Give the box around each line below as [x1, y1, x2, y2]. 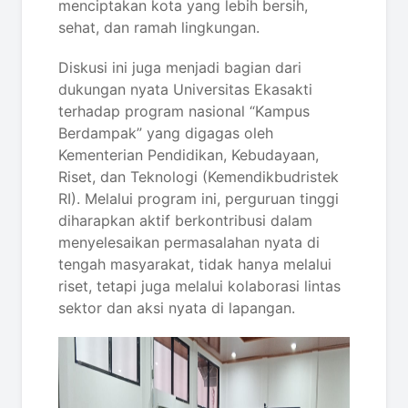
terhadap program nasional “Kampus [58, 102, 310, 120]
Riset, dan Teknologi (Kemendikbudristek [58, 168, 339, 186]
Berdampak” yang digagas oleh [58, 124, 273, 142]
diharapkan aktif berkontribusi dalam [58, 211, 312, 229]
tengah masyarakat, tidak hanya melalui [58, 255, 331, 273]
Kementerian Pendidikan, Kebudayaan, [58, 146, 319, 164]
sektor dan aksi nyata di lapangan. [58, 299, 295, 317]
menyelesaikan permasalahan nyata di [58, 233, 320, 251]
